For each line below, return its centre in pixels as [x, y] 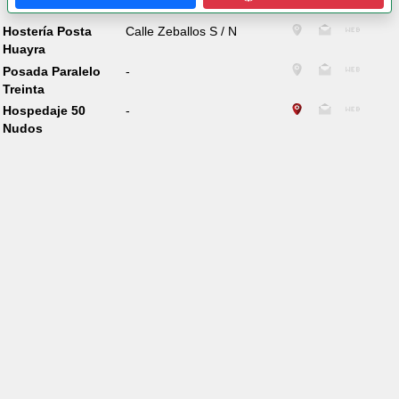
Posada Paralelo [51, 71]
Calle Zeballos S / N [182, 32]
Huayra [24, 49]
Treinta [23, 89]
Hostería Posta [47, 32]
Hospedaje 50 [44, 110]
